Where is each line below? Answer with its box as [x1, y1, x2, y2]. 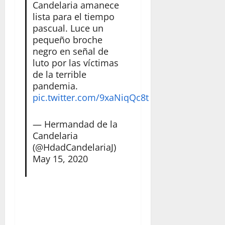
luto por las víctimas [32, 56, 119, 69]
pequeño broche [32, 33, 102, 46]
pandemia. [32, 79, 78, 92]
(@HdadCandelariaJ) [32, 141, 116, 153]
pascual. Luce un [32, 22, 103, 34]
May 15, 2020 [32, 152, 88, 165]
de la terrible [32, 68, 86, 80]
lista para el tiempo [32, 10, 115, 23]
